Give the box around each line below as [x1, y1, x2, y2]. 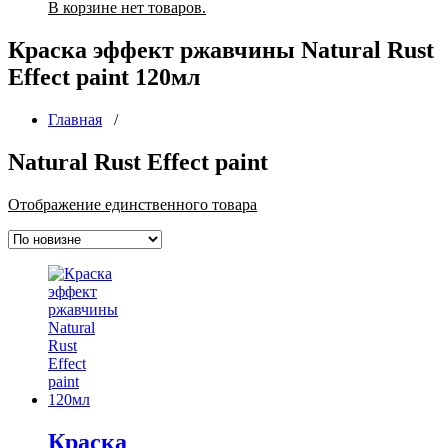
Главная [48, 110, 102, 128]
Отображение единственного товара [8, 195, 257, 213]
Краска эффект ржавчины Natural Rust [8, 36, 434, 63]
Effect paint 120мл [8, 63, 200, 90]
